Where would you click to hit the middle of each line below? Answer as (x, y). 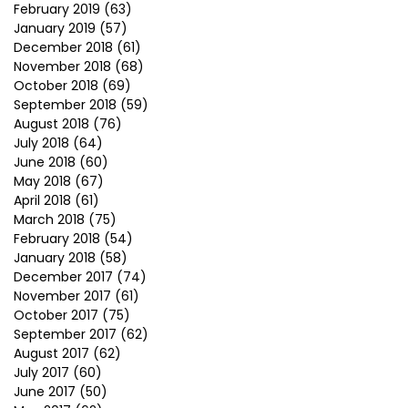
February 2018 (57, 239)
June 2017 (45, 392)
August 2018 (51, 124)
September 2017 (65, 334)
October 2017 (56, 315)
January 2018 (55, 258)
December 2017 (63, 277)
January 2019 (55, 28)
